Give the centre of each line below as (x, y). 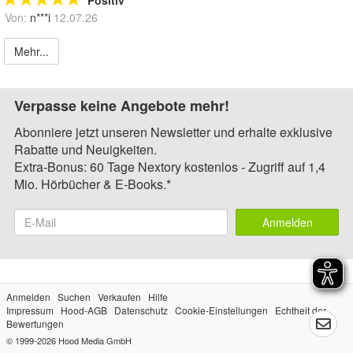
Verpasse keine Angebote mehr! (122, 106)
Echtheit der (301, 310)
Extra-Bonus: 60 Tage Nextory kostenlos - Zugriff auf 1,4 (170, 167)
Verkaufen (119, 297)
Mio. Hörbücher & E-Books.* (93, 184)
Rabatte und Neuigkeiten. (85, 150)
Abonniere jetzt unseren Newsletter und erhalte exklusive (173, 132)
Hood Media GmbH (95, 341)
